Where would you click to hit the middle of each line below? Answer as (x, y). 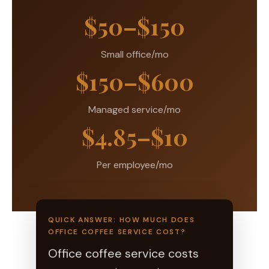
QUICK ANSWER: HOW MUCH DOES (122, 219)
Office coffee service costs (123, 253)
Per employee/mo (134, 165)
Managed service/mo (134, 109)
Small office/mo (134, 54)
